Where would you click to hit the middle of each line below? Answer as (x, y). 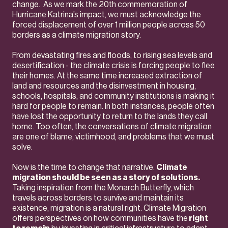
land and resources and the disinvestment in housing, (104, 86)
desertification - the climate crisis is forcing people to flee (113, 66)
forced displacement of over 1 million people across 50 (109, 25)
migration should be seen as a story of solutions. (106, 178)
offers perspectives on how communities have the (100, 218)
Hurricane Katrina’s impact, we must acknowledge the (107, 15)
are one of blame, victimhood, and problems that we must (113, 137)
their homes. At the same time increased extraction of (107, 76)
